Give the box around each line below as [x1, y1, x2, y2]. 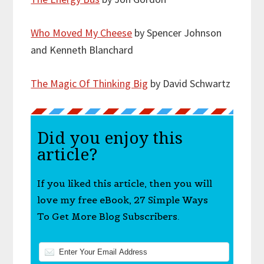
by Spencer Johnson [132, 26, 222, 40]
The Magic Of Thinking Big [31, 77, 148, 91]
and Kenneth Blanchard [31, 43, 134, 57]
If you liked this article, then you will [37, 177, 212, 190]
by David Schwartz [148, 77, 231, 91]
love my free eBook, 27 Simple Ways [37, 194, 208, 206]
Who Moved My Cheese [31, 26, 133, 40]
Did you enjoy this [37, 128, 183, 148]
